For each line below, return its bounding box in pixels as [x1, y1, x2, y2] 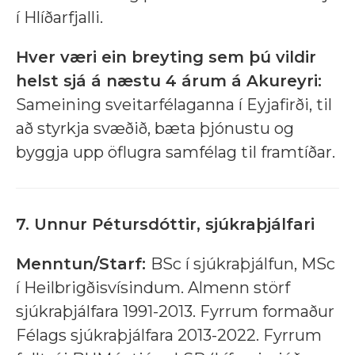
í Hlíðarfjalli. [16, 8, 103, 28]
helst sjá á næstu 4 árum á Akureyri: [16, 71, 322, 91]
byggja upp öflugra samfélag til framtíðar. [16, 143, 335, 162]
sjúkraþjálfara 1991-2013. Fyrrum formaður [16, 302, 334, 322]
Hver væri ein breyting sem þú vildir [16, 48, 316, 67]
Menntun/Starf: [16, 254, 146, 274]
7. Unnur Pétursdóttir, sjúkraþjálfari [16, 215, 315, 235]
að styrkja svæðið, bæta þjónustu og [16, 119, 294, 139]
